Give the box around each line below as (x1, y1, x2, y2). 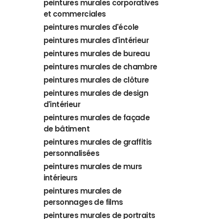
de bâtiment (43, 124, 89, 134)
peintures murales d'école (43, 22, 139, 32)
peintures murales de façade (43, 112, 150, 123)
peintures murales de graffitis (43, 137, 152, 147)
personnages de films (43, 197, 123, 207)
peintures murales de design (43, 88, 149, 98)
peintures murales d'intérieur (43, 35, 149, 45)
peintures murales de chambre (43, 62, 157, 72)
